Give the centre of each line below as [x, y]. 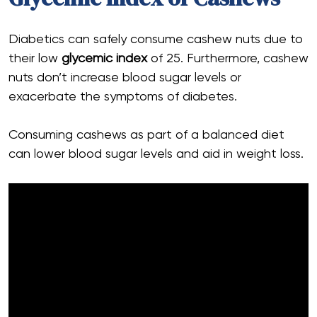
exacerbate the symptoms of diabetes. [123, 97]
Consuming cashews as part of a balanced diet [146, 135]
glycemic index [104, 58]
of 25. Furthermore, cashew [228, 58]
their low [35, 58]
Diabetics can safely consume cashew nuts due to [156, 39]
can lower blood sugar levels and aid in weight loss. [158, 154]
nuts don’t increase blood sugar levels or [125, 77]
